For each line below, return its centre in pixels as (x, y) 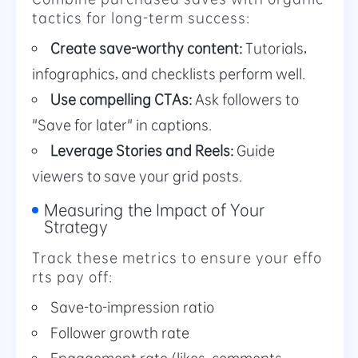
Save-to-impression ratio (132, 307)
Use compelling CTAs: (121, 99)
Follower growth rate (120, 332)
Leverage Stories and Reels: (142, 150)
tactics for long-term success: (141, 18)
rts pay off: (72, 276)
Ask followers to (245, 99)
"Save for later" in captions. (122, 125)
